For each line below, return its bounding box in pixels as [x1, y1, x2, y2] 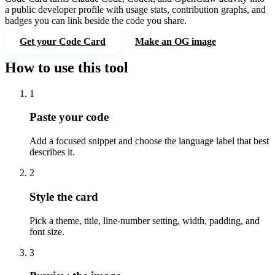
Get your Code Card [20, 36, 106, 47]
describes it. [29, 147, 75, 158]
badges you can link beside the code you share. [5, 15, 187, 26]
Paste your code [29, 110, 109, 124]
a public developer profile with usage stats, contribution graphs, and [5, 4, 266, 15]
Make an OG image [135, 36, 216, 47]
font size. [29, 226, 64, 237]
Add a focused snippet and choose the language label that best [29, 136, 269, 147]
